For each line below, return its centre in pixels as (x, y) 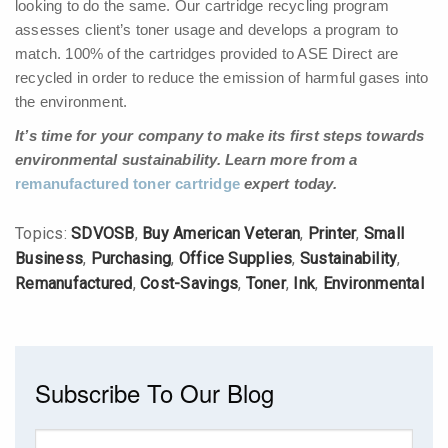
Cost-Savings (189, 284)
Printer (332, 234)
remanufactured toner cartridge (127, 184)
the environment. (71, 102)
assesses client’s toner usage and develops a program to (207, 30)
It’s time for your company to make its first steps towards (220, 136)
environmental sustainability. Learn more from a (186, 160)
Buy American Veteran (221, 234)
